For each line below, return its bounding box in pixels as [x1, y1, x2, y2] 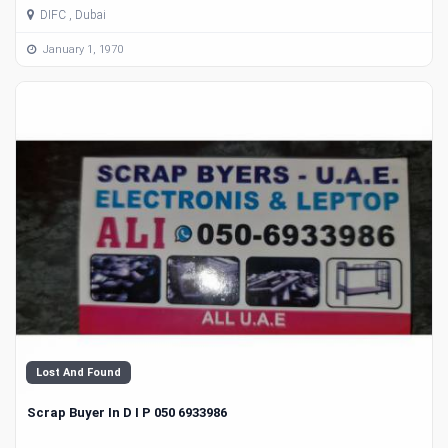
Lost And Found [36, 366, 121, 380]
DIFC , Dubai [37, 8, 106, 23]
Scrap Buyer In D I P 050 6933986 [27, 405, 227, 421]
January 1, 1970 [40, 42, 123, 56]
